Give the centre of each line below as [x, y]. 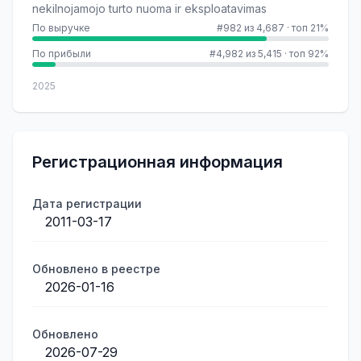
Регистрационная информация [158, 162]
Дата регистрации [87, 203]
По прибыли [62, 54]
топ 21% [310, 28]
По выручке [61, 28]
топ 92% [309, 54]
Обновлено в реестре [96, 269]
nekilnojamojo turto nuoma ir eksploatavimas [149, 8]
